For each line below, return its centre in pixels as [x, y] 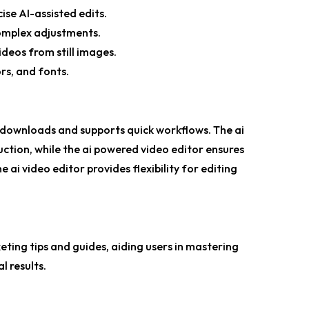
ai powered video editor [143, 149]
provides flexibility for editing [161, 169]
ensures [224, 149]
